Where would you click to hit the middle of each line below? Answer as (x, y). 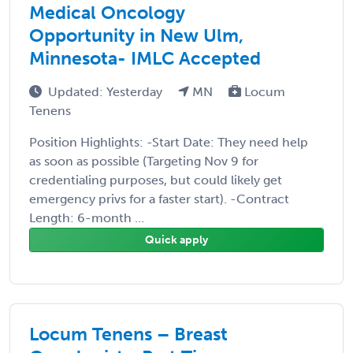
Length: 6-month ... (87, 217)
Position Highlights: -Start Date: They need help (169, 142)
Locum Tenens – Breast (128, 334)
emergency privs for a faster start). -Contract (159, 199)
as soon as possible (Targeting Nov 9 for (144, 161)
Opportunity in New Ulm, (136, 35)
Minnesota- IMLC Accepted (145, 58)
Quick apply (176, 240)
